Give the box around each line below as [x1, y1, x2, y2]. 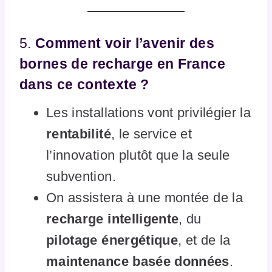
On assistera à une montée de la [46, 189, 243, 205]
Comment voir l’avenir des [35, 35, 214, 52]
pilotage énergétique [46, 232, 178, 248]
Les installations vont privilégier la [46, 104, 251, 120]
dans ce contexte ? [19, 76, 149, 93]
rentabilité [46, 126, 111, 141]
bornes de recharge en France [19, 56, 225, 72]
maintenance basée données [46, 253, 229, 269]
